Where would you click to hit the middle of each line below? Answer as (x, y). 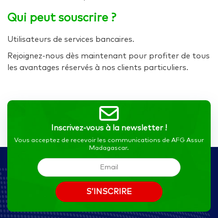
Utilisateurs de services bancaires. (71, 39)
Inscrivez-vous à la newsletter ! (109, 128)
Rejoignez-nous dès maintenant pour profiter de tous (109, 56)
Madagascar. (109, 148)
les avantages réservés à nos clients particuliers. (98, 68)
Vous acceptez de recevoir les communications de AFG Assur (109, 140)
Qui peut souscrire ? (62, 18)
